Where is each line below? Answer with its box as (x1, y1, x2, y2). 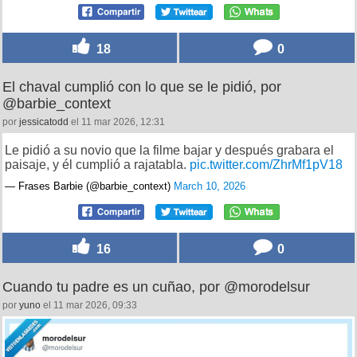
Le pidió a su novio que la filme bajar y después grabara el (5, 143, 334, 158)
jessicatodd (19, 116, 69, 128)
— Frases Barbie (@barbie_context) (5, 180, 174, 193)
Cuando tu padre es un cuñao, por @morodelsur (2, 279, 310, 296)
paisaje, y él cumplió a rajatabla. (5, 158, 190, 172)
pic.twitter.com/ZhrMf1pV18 (190, 158, 343, 172)
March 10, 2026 (174, 180, 245, 193)
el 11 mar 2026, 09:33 (41, 300, 137, 312)
